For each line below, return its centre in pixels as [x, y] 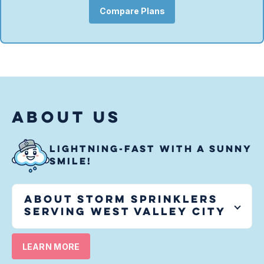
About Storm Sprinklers [121, 200]
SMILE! [71, 162]
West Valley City [159, 212]
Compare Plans [132, 11]
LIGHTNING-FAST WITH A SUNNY [151, 150]
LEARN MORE [51, 246]
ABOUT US [67, 119]
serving [57, 212]
